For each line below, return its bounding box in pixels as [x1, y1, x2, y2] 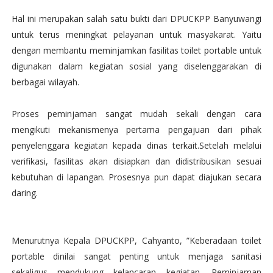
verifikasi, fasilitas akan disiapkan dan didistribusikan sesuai [11, 155, 262, 167]
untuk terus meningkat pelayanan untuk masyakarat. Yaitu [11, 29, 262, 40]
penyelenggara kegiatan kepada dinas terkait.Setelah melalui [11, 140, 262, 151]
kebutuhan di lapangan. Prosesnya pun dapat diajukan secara [11, 171, 262, 183]
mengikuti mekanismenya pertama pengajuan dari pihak [11, 124, 262, 135]
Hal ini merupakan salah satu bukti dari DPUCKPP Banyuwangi [11, 13, 262, 24]
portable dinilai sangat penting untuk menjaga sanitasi [11, 250, 262, 262]
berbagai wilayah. [11, 76, 79, 88]
